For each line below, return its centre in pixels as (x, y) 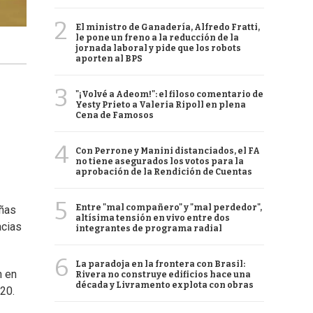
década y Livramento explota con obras (165, 285)
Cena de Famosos (115, 115)
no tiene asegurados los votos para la (160, 161)
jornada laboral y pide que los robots (158, 48)
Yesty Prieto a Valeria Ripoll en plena (161, 105)
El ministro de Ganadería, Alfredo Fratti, (168, 27)
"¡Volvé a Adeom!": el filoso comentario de (169, 94)
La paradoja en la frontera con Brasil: (160, 264)
